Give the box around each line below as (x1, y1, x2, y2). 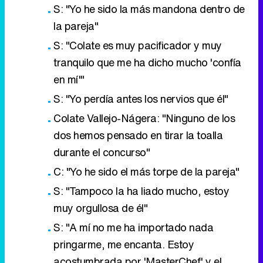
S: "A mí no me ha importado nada (53, 219, 213, 235)
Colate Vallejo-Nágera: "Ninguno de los (53, 110, 235, 126)
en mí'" (53, 71, 85, 87)
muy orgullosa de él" (53, 200, 147, 215)
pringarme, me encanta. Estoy (53, 236, 194, 252)
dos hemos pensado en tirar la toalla (53, 127, 222, 143)
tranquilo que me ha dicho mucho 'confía (53, 54, 241, 70)
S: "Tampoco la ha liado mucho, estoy (53, 183, 229, 198)
